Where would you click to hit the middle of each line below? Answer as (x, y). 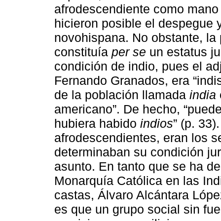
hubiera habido (97, 123)
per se (129, 52)
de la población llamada (122, 94)
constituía (83, 52)
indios (157, 123)
